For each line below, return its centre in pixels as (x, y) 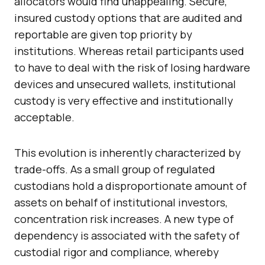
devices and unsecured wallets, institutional (125, 84)
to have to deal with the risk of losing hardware (132, 68)
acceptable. (44, 117)
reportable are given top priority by (103, 35)
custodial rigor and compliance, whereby (117, 252)
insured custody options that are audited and (128, 18)
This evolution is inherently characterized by (127, 153)
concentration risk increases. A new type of (124, 219)
